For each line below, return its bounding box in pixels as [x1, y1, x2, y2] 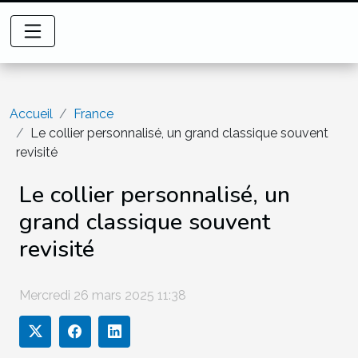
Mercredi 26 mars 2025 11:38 [19, 287, 186, 303]
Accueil [10, 106, 53, 121]
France [74, 106, 113, 121]
